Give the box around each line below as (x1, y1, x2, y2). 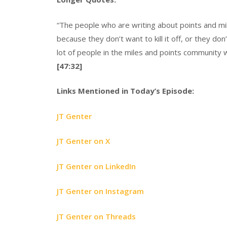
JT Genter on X (57, 136, 110, 146)
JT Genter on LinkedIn (57, 161, 136, 171)
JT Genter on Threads (57, 211, 136, 221)
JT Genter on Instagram (57, 186, 146, 197)
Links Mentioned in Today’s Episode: (57, 86, 194, 96)
